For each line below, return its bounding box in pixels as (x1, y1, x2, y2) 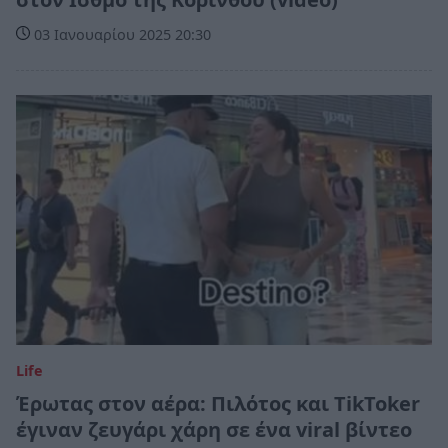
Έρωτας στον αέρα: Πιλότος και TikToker (16, 389, 420, 417)
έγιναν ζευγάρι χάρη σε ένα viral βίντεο (16, 415, 412, 443)
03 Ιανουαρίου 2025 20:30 (30, 25, 211, 45)
